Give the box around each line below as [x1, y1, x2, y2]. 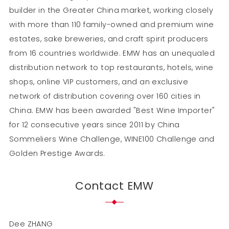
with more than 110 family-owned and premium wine [9, 19, 214, 30]
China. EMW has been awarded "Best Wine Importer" [9, 105, 215, 116]
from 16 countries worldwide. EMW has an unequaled [9, 48, 215, 58]
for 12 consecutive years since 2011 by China [9, 119, 180, 130]
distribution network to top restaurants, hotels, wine [9, 62, 214, 73]
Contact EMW [75, 177, 154, 194]
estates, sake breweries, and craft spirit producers [9, 33, 209, 44]
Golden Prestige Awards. [9, 148, 105, 158]
